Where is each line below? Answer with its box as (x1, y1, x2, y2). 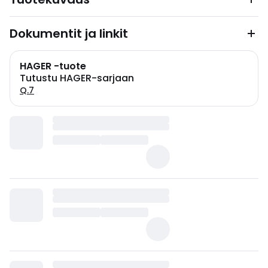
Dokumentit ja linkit (10, 25, 128, 42)
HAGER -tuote (20, 59, 86, 73)
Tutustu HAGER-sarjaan (20, 71, 134, 85)
